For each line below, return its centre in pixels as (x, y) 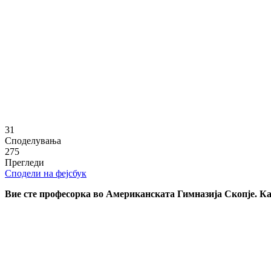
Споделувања (33, 140)
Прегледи (24, 162)
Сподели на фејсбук (46, 173)
